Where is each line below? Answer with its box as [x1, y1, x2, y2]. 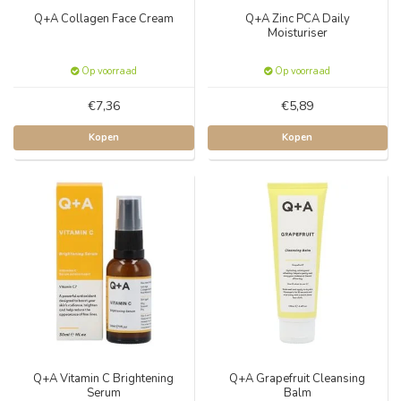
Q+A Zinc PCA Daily [244, 11, 350, 27]
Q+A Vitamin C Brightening [33, 370, 175, 387]
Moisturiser [267, 25, 328, 41]
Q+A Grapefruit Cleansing [229, 370, 366, 387]
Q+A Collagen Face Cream [33, 11, 174, 27]
